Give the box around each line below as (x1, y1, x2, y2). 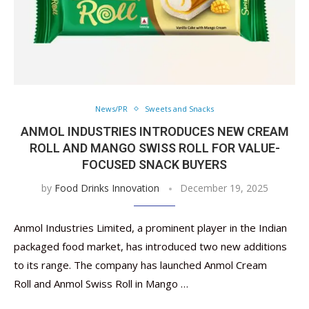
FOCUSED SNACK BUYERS (82, 157, 227, 172)
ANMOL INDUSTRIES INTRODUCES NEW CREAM (20, 124, 289, 139)
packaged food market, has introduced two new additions (14, 239, 287, 253)
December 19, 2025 (179, 181, 268, 195)
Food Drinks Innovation (54, 181, 159, 195)
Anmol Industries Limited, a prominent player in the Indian (14, 221, 287, 235)
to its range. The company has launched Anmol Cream (14, 258, 267, 272)
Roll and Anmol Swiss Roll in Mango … (14, 277, 188, 290)
